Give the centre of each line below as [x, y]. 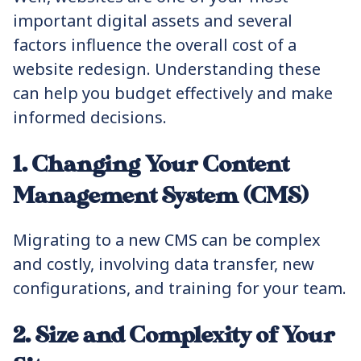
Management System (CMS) [160, 196]
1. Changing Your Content [151, 165]
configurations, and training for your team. [180, 288]
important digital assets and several [153, 21]
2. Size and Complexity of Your [174, 336]
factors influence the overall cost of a [155, 45]
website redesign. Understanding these [167, 69]
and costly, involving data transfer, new [164, 264]
